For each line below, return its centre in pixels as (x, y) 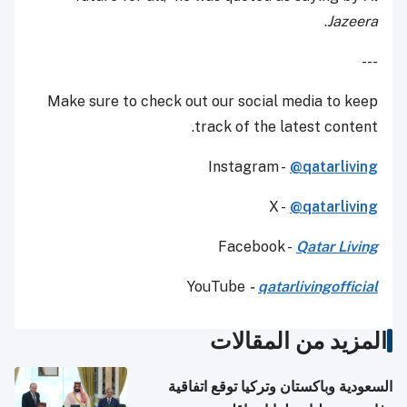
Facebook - (257, 246)
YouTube (218, 286)
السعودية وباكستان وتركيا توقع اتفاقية (280, 386)
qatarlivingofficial (318, 286)
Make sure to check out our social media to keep (213, 101)
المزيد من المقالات (298, 340)
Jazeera (352, 21)
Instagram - (249, 166)
